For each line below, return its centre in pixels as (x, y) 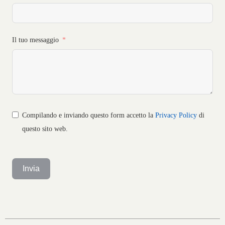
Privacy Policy (176, 115)
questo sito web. (45, 129)
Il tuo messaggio (36, 40)
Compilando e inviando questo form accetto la (89, 115)
